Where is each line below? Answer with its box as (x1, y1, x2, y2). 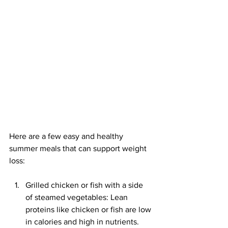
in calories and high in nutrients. (25, 217, 141, 226)
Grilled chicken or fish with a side (25, 180, 145, 189)
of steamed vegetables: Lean (25, 192, 130, 202)
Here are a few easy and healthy (9, 131, 125, 140)
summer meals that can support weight (9, 144, 149, 153)
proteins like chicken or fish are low (25, 205, 153, 214)
